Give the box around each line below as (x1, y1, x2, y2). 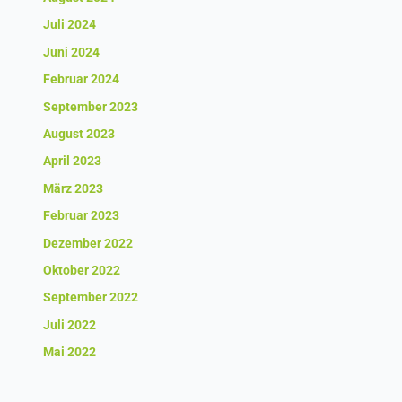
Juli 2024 (43, 17, 97, 32)
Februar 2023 (43, 208, 120, 223)
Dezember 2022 (43, 235, 134, 250)
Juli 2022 (43, 317, 97, 332)
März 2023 (43, 180, 104, 196)
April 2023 (43, 153, 102, 169)
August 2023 (43, 126, 116, 141)
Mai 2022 (43, 345, 97, 360)
